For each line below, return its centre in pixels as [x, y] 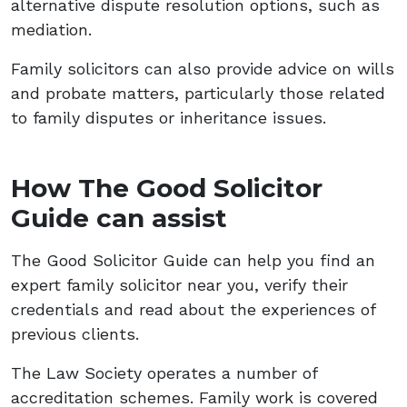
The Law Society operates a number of [164, 372]
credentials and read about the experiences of [193, 309]
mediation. [51, 29]
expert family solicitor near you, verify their [179, 284]
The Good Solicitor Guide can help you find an [193, 260]
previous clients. [75, 333]
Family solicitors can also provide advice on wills [203, 68]
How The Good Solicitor [167, 188]
